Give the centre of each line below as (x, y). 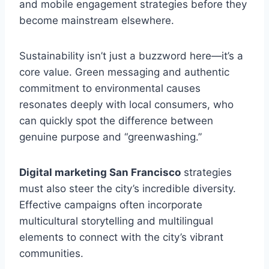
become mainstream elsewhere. (97, 20)
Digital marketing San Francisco (100, 172)
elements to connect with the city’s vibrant (121, 237)
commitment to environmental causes (110, 88)
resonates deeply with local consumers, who (126, 104)
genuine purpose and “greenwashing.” (110, 137)
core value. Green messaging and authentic (124, 72)
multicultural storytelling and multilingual (116, 221)
